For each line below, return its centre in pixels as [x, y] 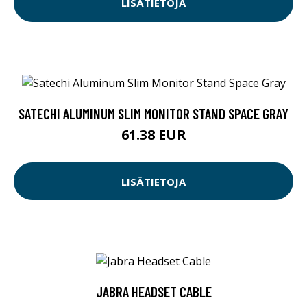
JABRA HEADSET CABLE [153, 292]
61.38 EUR [153, 135]
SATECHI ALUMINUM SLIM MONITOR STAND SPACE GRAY [153, 114]
